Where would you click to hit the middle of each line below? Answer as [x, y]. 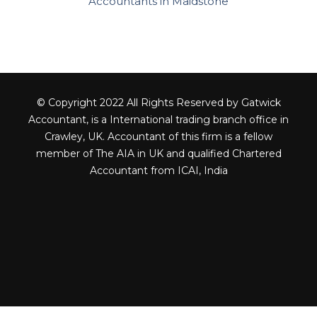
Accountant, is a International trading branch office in [158, 120]
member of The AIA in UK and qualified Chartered [158, 154]
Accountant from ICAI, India [158, 171]
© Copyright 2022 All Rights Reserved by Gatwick [158, 103]
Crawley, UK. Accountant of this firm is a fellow [158, 137]
